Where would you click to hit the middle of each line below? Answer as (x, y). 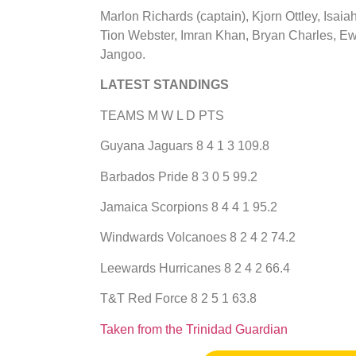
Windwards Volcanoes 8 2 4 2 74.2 (198, 238)
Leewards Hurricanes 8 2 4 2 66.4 (195, 268)
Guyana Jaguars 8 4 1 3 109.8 (185, 146)
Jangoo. (123, 55)
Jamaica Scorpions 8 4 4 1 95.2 (189, 207)
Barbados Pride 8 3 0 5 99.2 (179, 176)
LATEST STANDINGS (164, 85)
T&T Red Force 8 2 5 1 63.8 (178, 299)
